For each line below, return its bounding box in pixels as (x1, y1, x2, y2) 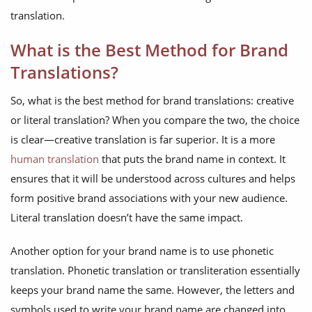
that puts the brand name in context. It (99, 152, 286, 166)
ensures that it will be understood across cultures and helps (10, 171, 295, 186)
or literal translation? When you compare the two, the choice (10, 113, 299, 127)
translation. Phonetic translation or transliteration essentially (10, 263, 300, 278)
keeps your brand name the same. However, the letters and (10, 283, 295, 297)
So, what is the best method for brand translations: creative (10, 93, 294, 108)
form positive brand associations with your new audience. (10, 191, 288, 205)
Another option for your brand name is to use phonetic (10, 244, 274, 258)
